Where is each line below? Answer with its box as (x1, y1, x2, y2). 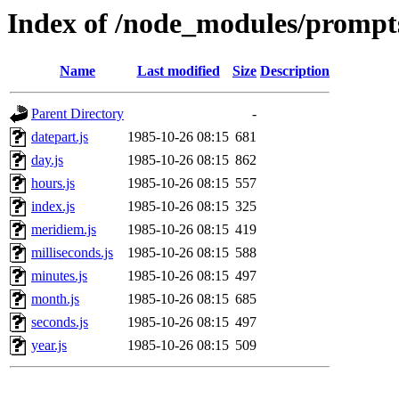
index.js (31, 199, 75, 215)
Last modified (136, 63, 220, 79)
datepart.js (31, 129, 88, 145)
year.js (31, 338, 67, 354)
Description (260, 63, 330, 79)
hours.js (31, 175, 75, 191)
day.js (31, 152, 63, 168)
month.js (31, 291, 79, 307)
